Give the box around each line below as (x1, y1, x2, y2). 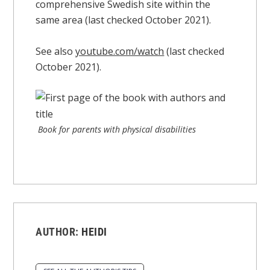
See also (36, 44, 76, 58)
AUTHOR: (36, 225, 82, 239)
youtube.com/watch (75, 44, 165, 58)
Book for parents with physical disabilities (38, 124, 196, 136)
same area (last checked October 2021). (36, 13, 212, 27)
